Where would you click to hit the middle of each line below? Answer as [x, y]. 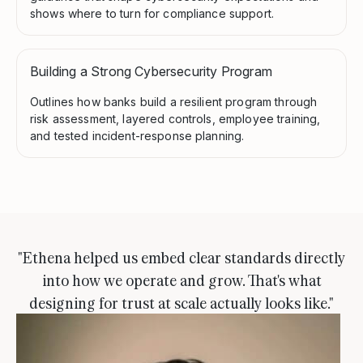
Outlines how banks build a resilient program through [174, 101]
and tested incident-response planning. [137, 135]
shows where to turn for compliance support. [152, 13]
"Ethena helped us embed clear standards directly [181, 256]
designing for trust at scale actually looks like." [181, 302]
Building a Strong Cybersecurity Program [152, 71]
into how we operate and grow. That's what [181, 279]
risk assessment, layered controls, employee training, [175, 118]
